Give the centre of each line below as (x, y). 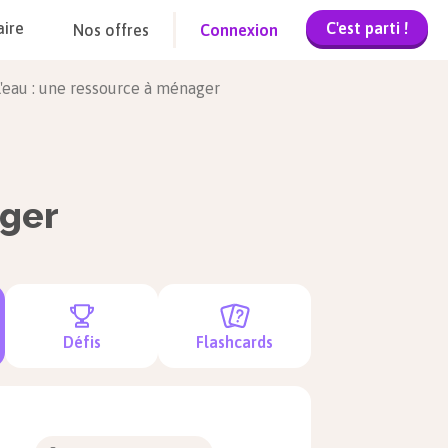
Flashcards (235, 342)
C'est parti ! (367, 27)
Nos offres (111, 30)
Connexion (239, 30)
